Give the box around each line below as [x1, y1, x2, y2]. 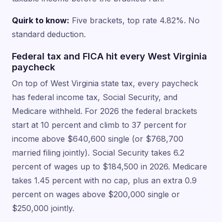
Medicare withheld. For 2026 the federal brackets [12, 106, 197, 116]
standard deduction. [12, 29, 86, 39]
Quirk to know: [12, 15, 69, 25]
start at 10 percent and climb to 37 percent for [12, 119, 187, 130]
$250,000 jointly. [12, 203, 74, 213]
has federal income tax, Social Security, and [12, 92, 177, 102]
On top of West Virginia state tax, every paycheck [12, 78, 198, 88]
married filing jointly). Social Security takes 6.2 [12, 147, 184, 158]
